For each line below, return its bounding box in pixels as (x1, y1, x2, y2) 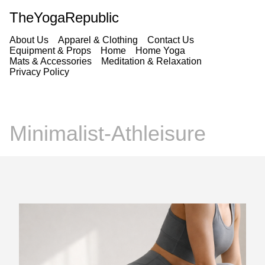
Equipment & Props (9, 46, 91, 56)
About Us (9, 35, 49, 45)
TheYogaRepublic (9, 9, 119, 25)
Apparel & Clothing (58, 35, 138, 45)
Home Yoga (135, 46, 185, 56)
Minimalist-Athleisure (9, 121, 206, 146)
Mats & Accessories (9, 56, 92, 66)
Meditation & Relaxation (101, 56, 202, 66)
